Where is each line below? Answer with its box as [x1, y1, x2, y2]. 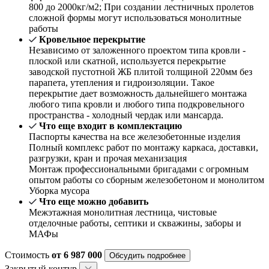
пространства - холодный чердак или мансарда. [29, 110, 223, 121]
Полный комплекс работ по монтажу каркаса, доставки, [29, 142, 258, 153]
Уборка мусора [29, 186, 89, 196]
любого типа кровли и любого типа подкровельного [29, 99, 244, 110]
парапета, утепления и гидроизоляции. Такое [29, 77, 214, 88]
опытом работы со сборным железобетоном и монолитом [29, 175, 264, 186]
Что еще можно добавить [39, 196, 148, 207]
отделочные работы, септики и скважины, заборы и [29, 218, 241, 229]
